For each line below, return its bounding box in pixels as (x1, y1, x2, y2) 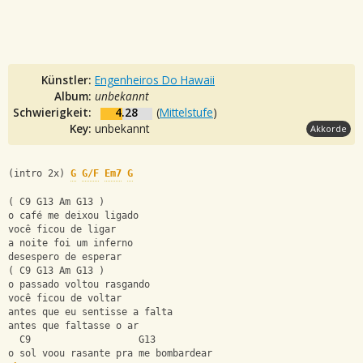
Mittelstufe (160, 104, 213, 120)
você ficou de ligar (8, 224, 116, 236)
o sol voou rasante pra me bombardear (8, 348, 212, 360)
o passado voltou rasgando (8, 279, 150, 291)
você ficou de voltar (8, 293, 122, 305)
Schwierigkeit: (13, 104, 95, 120)
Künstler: (41, 71, 95, 88)
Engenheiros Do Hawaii (95, 71, 215, 88)
